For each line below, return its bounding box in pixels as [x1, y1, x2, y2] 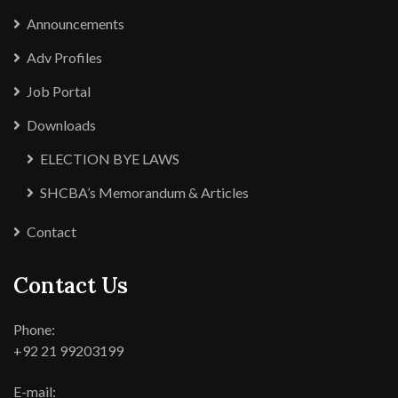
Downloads [27, 116, 96, 134]
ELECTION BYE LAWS [40, 150, 179, 168]
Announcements [27, 15, 124, 33]
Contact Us [13, 272, 128, 300]
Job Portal [27, 83, 91, 100]
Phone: [13, 321, 55, 338]
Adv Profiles [27, 49, 102, 67]
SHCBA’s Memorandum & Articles [40, 184, 249, 202]
